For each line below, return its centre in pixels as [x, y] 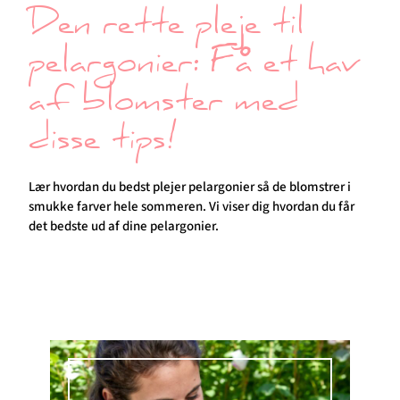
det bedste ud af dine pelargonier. [124, 226]
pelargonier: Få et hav [193, 67]
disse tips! [102, 144]
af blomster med [164, 105]
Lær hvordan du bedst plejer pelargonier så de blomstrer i [190, 187]
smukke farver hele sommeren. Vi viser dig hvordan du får [192, 206]
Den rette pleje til [167, 29]
